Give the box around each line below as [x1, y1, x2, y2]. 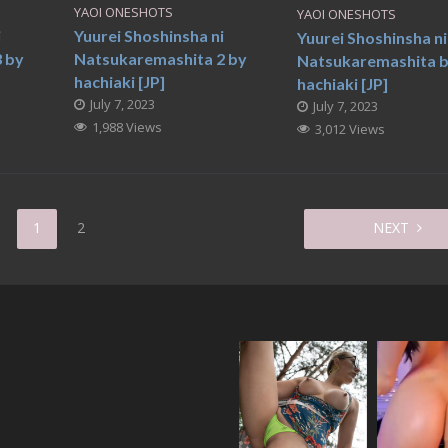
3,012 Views [315, 119, 386, 138]
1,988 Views [91, 118, 162, 137]
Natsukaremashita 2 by [73, 49, 247, 69]
